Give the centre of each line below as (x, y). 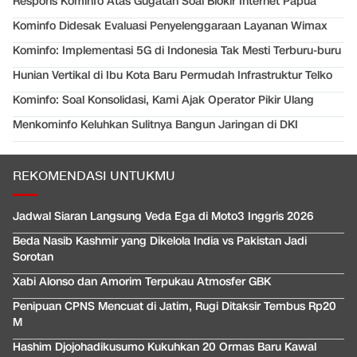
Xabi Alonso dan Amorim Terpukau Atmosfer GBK (142, 282)
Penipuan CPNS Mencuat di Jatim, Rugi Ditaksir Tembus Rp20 (175, 307)
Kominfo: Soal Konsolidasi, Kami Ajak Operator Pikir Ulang (163, 100)
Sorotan (33, 257)
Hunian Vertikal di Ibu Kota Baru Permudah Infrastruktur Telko (173, 76)
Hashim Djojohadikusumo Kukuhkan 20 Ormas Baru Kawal (165, 347)
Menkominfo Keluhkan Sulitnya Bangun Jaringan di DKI (155, 125)
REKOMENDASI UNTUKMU (94, 177)
